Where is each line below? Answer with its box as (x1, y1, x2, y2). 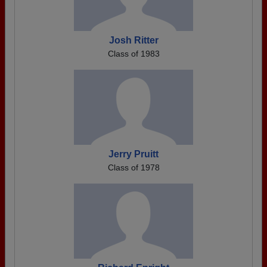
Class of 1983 (107, 49, 160, 58)
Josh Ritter (108, 35, 159, 45)
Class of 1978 (107, 163, 160, 172)
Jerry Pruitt (108, 149, 159, 159)
